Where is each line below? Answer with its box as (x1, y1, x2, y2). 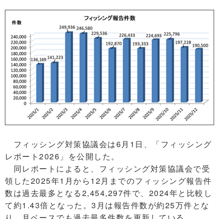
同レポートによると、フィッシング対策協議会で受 (5, 162, 210, 174)
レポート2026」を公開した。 (5, 150, 120, 162)
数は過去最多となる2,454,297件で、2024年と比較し (5, 187, 212, 198)
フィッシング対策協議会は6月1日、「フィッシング (5, 138, 212, 150)
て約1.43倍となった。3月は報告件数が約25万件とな (5, 199, 210, 211)
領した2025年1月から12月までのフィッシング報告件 (5, 175, 212, 186)
